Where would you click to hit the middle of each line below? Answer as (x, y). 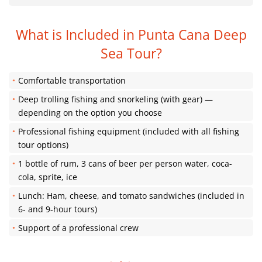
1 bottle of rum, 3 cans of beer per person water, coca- (125, 163)
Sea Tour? (131, 53)
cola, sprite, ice (48, 177)
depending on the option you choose (90, 113)
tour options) (43, 145)
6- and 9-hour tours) (58, 209)
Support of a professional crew (78, 228)
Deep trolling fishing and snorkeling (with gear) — (116, 99)
